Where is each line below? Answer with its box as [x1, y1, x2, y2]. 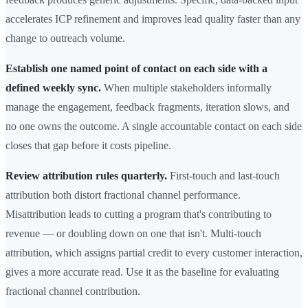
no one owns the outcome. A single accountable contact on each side [5, 120, 302, 133]
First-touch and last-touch [167, 170, 280, 182]
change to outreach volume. [5, 32, 125, 45]
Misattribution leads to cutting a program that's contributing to [5, 208, 272, 221]
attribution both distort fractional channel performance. [5, 189, 241, 201]
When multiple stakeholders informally [101, 82, 272, 94]
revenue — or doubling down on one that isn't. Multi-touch [5, 228, 261, 240]
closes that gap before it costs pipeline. [5, 140, 171, 152]
